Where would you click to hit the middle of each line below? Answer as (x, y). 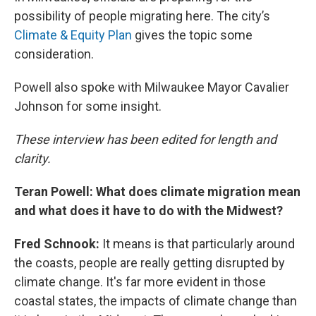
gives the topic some (192, 35)
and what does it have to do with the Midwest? (148, 211)
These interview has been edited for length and (145, 139)
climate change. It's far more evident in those (140, 282)
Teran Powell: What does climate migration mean (157, 192)
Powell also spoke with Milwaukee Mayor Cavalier (152, 87)
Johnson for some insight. (88, 106)
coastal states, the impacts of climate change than (156, 301)
